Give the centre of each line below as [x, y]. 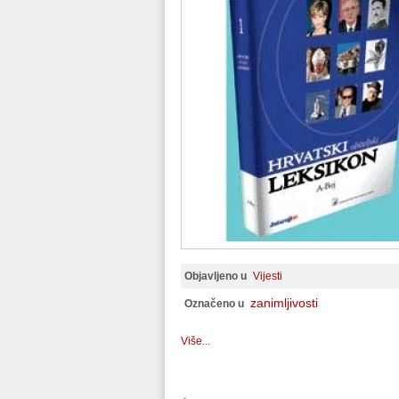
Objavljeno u [216, 276]
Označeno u [214, 304]
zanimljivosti [284, 303]
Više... [195, 341]
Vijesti [268, 276]
